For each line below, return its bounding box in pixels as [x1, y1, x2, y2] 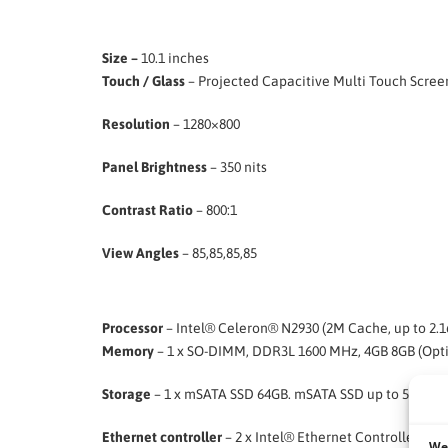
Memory [102, 343, 154, 360]
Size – [102, 50, 141, 67]
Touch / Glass [102, 73, 185, 90]
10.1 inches [141, 50, 209, 67]
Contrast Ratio [102, 202, 193, 219]
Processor [102, 320, 163, 337]
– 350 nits [207, 159, 267, 176]
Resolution [102, 116, 170, 133]
